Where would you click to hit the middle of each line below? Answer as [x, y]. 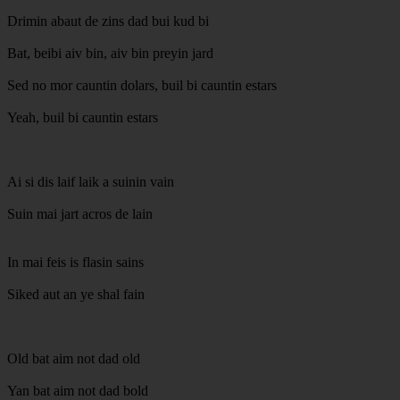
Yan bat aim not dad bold [78, 390]
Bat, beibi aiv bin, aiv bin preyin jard [110, 53]
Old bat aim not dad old [74, 358]
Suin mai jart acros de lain [80, 213]
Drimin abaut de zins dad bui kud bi [108, 21]
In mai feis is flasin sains [75, 262]
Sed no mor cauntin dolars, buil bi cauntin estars [142, 85]
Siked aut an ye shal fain [76, 294]
